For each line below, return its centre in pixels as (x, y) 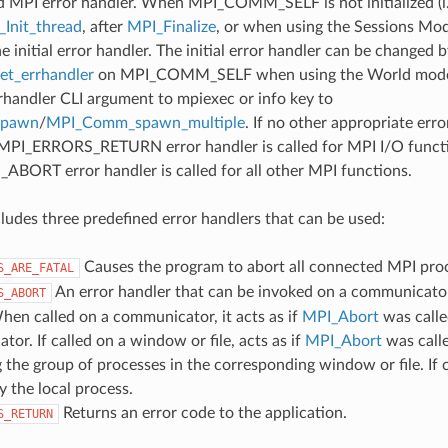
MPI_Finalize (171, 26)
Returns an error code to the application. (202, 412)
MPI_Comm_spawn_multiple (145, 122)
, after (104, 26)
